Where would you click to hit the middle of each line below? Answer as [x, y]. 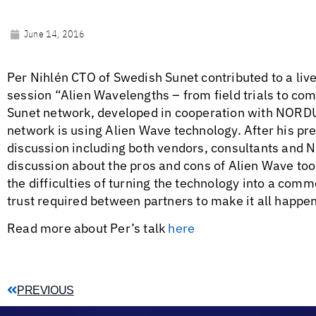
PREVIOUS [45, 290]
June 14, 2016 [55, 34]
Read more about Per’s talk [88, 229]
